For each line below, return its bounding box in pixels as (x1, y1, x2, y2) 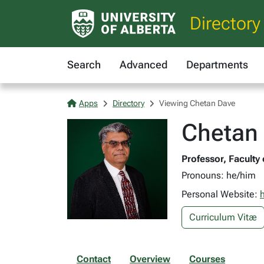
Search (67, 58, 101, 71)
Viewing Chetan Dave (159, 98, 235, 108)
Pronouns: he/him (181, 170, 256, 181)
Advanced (120, 58, 167, 71)
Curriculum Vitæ (189, 212, 257, 223)
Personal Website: (181, 189, 260, 200)
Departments (186, 58, 248, 71)
